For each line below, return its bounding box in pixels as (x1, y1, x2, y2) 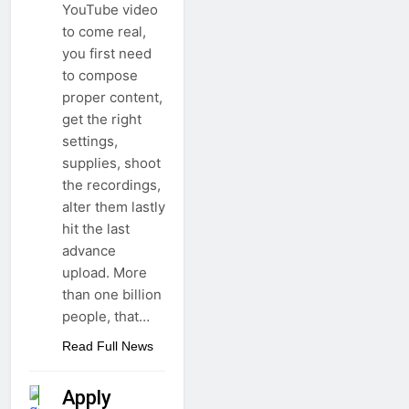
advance (62, 242, 116, 260)
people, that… (62, 308, 150, 326)
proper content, (62, 89, 163, 107)
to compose (62, 67, 138, 85)
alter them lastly (62, 198, 165, 216)
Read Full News (62, 339, 153, 354)
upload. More (62, 264, 147, 282)
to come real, (62, 23, 146, 41)
